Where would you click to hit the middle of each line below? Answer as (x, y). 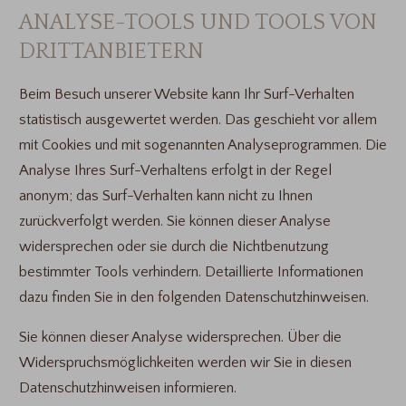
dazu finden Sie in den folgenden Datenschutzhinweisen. (193, 297)
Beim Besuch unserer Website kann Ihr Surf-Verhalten (186, 94)
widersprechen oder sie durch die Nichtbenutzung (174, 246)
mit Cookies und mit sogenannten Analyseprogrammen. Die (203, 145)
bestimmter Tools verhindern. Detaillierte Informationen (191, 271)
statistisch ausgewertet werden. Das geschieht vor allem (198, 119)
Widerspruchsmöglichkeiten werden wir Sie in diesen (185, 363)
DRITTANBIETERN (111, 51)
